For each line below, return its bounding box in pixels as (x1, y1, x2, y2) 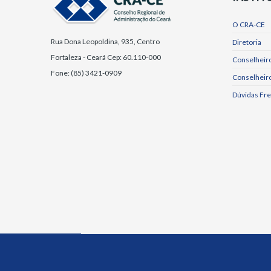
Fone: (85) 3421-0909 (51, 68, 122, 77)
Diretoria (232, 38, 261, 47)
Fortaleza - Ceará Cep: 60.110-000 (51, 52, 161, 62)
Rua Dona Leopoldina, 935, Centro (51, 36, 160, 46)
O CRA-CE (232, 20, 265, 29)
